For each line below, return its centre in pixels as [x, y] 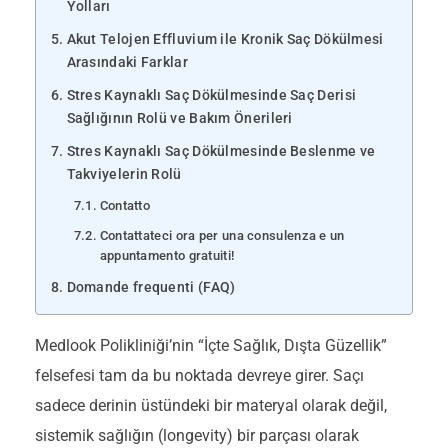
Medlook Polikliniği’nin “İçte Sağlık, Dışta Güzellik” [211, 346]
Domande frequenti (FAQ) [151, 288]
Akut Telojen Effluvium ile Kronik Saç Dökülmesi [225, 40]
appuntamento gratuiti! [167, 256]
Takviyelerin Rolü [124, 175]
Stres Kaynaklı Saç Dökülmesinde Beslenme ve [221, 152]
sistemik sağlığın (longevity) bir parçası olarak [197, 436]
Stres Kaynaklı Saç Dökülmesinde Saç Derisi [211, 96]
